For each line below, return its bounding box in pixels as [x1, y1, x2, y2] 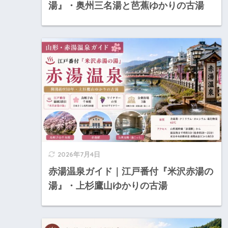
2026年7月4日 [58, 150, 100, 159]
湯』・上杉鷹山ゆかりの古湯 [48, 181, 167, 191]
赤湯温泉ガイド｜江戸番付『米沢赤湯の [48, 166, 213, 177]
